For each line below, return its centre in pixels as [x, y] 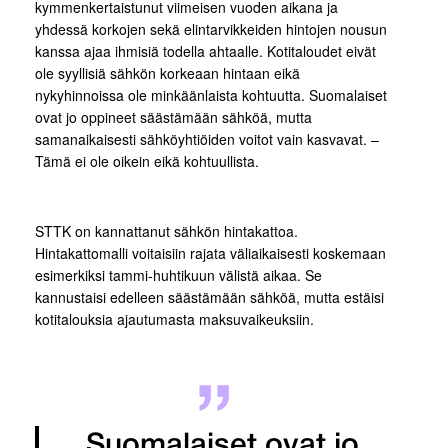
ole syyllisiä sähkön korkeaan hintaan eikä [167, 73]
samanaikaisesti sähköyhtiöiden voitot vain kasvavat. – [207, 139]
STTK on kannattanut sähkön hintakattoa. [166, 231]
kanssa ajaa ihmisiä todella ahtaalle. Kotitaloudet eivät [205, 51]
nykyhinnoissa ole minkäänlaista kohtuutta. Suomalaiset [211, 95]
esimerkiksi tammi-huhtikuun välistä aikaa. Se [178, 275]
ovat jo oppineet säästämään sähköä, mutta [173, 117]
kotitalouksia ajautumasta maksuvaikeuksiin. [174, 319]
